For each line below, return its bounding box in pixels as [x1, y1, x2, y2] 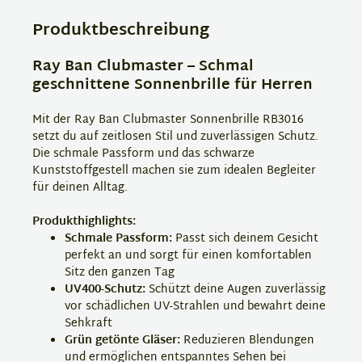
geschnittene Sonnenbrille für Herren [32, 72, 313, 99]
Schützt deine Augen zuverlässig [145, 280, 326, 300]
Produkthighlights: [32, 212, 136, 232]
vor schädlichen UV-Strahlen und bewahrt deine [65, 297, 326, 317]
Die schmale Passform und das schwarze [32, 144, 255, 164]
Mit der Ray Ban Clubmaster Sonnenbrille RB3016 [32, 110, 304, 130]
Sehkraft [65, 314, 112, 334]
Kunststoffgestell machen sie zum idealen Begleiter [32, 161, 316, 181]
